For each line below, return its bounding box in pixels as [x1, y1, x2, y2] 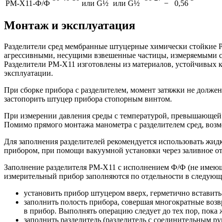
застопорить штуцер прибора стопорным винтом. [4, 95, 172, 104]
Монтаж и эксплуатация [4, 19, 135, 32]
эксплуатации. [4, 69, 53, 78]
